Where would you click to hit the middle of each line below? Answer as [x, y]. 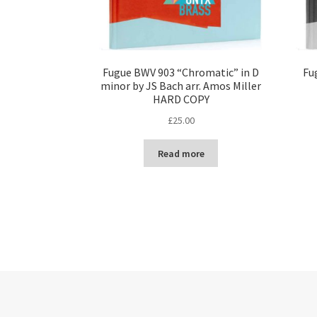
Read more [181, 153]
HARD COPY [181, 99]
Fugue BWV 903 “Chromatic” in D [181, 73]
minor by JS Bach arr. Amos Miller [181, 86]
